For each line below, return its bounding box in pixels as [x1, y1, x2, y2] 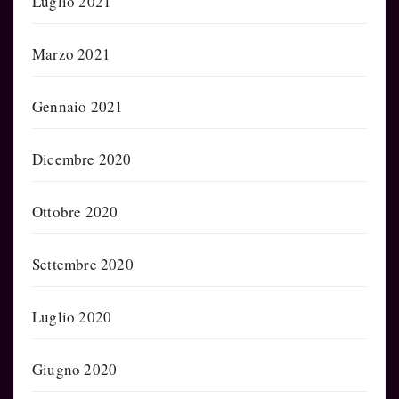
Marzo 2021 [32, 43, 110, 64]
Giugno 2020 [32, 358, 118, 379]
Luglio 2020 [32, 305, 112, 327]
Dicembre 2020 [32, 148, 132, 169]
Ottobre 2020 [32, 200, 118, 222]
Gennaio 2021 [32, 95, 124, 117]
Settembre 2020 [32, 253, 134, 274]
